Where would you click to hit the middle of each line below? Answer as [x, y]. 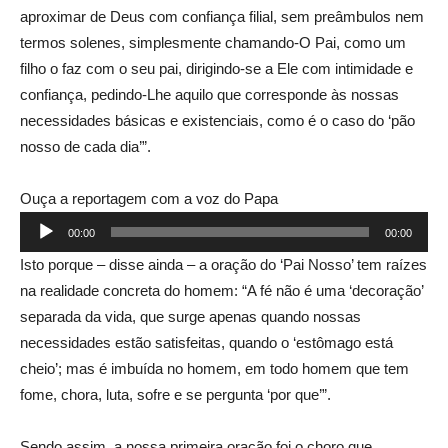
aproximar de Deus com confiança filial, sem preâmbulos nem [222, 16]
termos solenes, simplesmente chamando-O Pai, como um [213, 42]
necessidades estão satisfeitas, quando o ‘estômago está [206, 342]
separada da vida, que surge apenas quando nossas [190, 316]
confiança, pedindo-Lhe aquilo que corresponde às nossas [209, 94]
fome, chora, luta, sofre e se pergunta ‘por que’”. [175, 394]
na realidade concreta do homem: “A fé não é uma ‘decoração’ [221, 290]
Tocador [45, 223]
